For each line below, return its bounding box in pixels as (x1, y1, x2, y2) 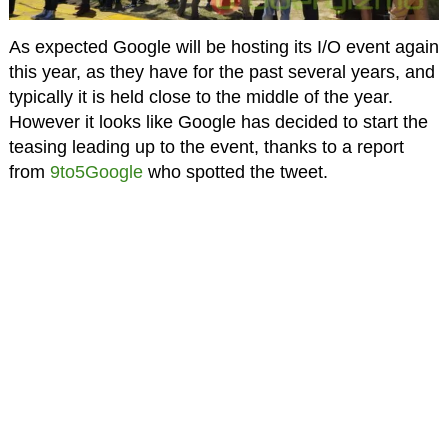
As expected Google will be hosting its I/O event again (8, 37, 439, 58)
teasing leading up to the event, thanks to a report (8, 137, 404, 158)
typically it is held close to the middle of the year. (8, 87, 393, 108)
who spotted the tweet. (142, 162, 328, 183)
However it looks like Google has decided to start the (8, 112, 428, 133)
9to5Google (49, 162, 143, 183)
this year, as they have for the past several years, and (8, 62, 435, 83)
